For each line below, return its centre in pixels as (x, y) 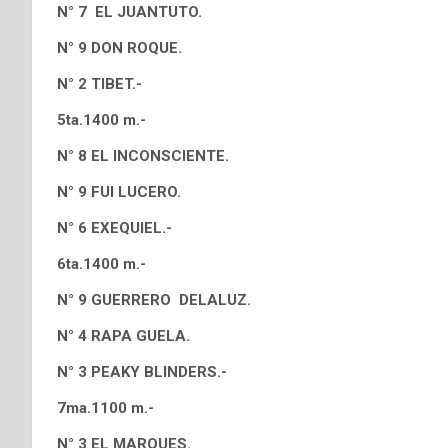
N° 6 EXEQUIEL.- (114, 228)
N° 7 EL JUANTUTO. (129, 12)
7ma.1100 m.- (105, 408)
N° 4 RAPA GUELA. (123, 336)
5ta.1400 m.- (101, 120)
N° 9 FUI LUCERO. (119, 192)
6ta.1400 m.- (101, 264)
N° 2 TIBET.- (99, 84)
